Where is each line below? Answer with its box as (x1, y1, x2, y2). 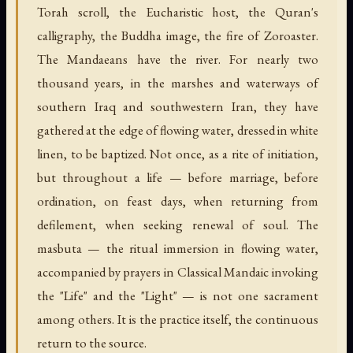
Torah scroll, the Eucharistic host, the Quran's (37, 2, 318, 20)
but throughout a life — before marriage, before (37, 168, 318, 186)
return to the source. (37, 333, 147, 351)
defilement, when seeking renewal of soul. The (37, 215, 318, 233)
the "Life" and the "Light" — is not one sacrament (37, 286, 318, 304)
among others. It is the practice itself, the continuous (37, 310, 318, 328)
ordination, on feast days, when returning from (37, 191, 318, 210)
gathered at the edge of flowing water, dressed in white (37, 121, 318, 139)
